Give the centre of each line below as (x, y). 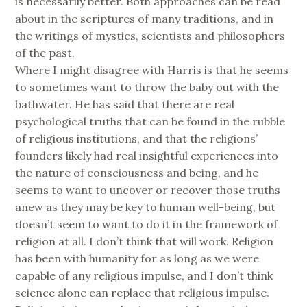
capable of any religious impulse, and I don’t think (144, 275)
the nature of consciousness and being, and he (137, 172)
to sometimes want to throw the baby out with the (147, 87)
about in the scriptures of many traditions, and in (145, 18)
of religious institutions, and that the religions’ (137, 138)
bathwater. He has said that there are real (125, 104)
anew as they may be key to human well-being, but (146, 207)
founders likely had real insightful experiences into (147, 155)
